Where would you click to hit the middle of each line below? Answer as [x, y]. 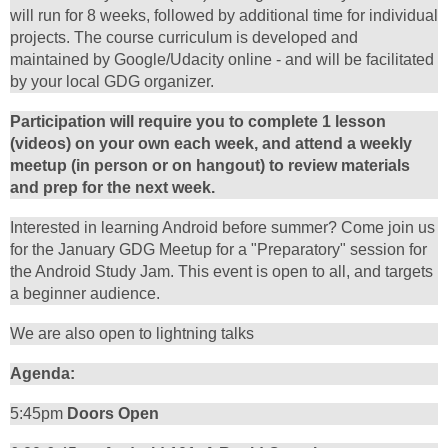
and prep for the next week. [112, 188]
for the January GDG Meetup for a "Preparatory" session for [218, 250]
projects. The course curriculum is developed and [184, 38]
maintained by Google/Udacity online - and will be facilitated [222, 60]
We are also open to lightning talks [134, 334]
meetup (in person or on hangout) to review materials [210, 166]
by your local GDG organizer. [112, 82]
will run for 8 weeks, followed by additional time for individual [224, 16]
